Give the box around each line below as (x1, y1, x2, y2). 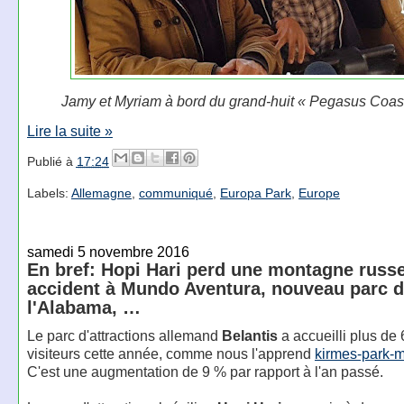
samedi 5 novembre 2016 (26, 243, 189, 261)
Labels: (26, 185, 71, 200)
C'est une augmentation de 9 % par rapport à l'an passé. (26, 363, 383, 380)
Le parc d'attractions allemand (26, 327, 222, 344)
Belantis (221, 327, 278, 344)
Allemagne (70, 185, 132, 200)
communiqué (138, 185, 213, 200)
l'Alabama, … (26, 298, 141, 318)
